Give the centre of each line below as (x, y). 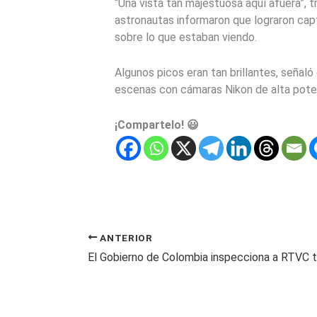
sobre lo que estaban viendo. (186, 38)
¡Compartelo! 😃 (157, 125)
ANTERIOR (125, 237)
